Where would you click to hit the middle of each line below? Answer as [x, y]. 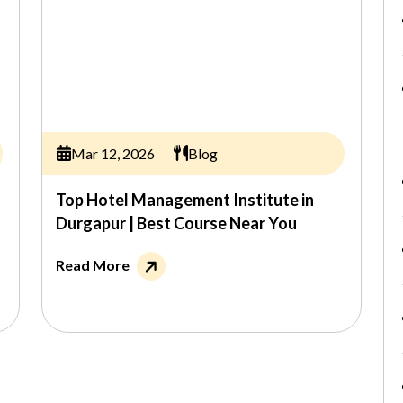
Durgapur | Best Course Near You [176, 223]
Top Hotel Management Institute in [185, 200]
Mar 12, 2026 [112, 153]
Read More [93, 265]
